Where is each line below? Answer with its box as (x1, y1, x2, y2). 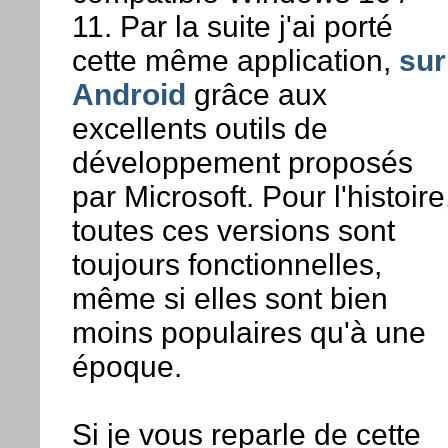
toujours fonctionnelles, (71, 248, 382, 282)
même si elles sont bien (71, 282, 388, 316)
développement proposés (71, 146, 413, 180)
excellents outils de (71, 112, 328, 146)
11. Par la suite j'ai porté (71, 10, 393, 44)
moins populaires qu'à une (71, 316, 426, 350)
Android (71, 78, 186, 112)
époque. (71, 350, 182, 384)
